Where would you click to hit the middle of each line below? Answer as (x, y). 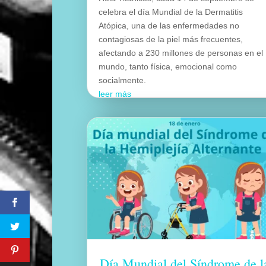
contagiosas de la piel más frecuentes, (171, 39)
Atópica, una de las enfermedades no (169, 25)
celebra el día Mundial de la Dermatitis (171, 12)
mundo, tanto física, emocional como (168, 66)
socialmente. (123, 80)
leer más (115, 94)
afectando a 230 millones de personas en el (181, 53)
